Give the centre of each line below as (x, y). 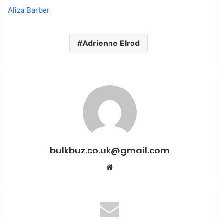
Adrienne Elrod (111, 43)
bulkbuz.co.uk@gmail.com (109, 151)
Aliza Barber (29, 10)
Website (126, 167)
